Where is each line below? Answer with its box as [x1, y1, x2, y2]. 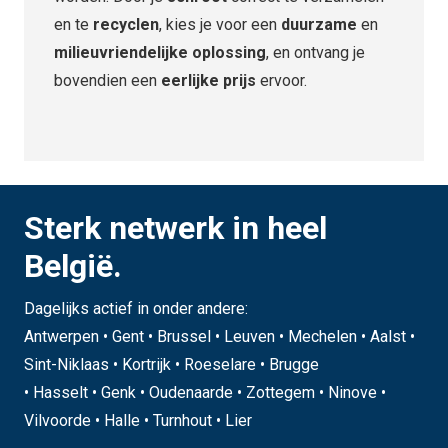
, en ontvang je [266, 43, 365, 63]
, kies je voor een [159, 15, 281, 35]
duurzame [281, 15, 357, 35]
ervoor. [256, 71, 307, 91]
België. [24, 247, 122, 286]
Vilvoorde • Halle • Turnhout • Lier [24, 411, 252, 431]
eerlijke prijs [161, 71, 256, 91]
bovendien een [54, 71, 161, 91]
